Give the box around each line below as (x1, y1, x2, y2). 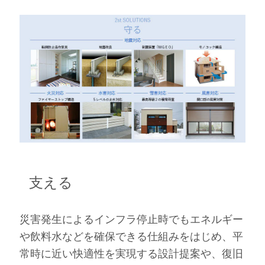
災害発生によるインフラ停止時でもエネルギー (19, 213, 243, 225)
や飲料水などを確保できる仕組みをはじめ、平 (19, 230, 243, 243)
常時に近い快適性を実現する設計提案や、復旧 (19, 247, 243, 260)
